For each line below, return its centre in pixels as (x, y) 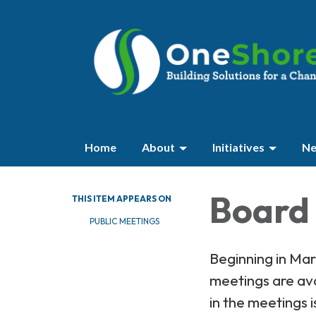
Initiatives (238, 147)
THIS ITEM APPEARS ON (122, 199)
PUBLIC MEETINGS (124, 221)
